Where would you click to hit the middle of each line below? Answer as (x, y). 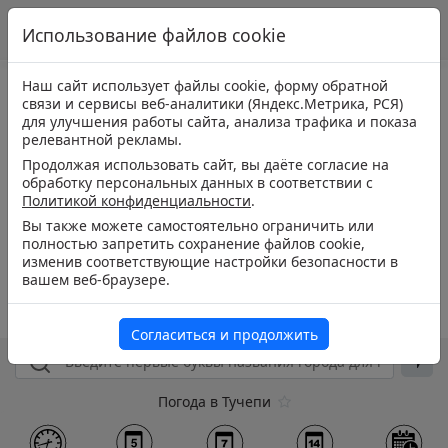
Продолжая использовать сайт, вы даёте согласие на (205, 164)
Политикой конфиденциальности (136, 200)
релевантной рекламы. (102, 139)
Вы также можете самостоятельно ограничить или (198, 225)
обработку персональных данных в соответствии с (197, 182)
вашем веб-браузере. (96, 279)
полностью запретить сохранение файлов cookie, (193, 243)
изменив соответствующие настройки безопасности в (210, 261)
